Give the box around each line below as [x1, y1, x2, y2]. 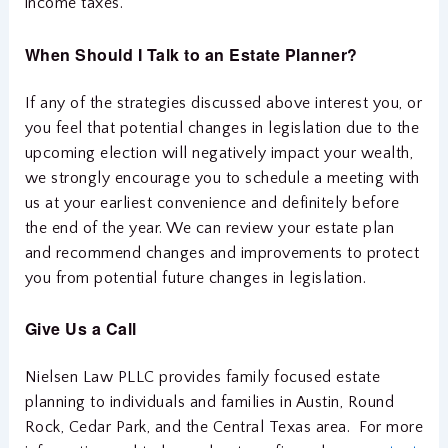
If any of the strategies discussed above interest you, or [24, 93, 423, 112]
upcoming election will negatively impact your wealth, [24, 143, 414, 162]
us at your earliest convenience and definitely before [24, 193, 400, 212]
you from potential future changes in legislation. [24, 268, 367, 287]
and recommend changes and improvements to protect [24, 243, 420, 262]
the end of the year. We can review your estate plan [24, 218, 395, 237]
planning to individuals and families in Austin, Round [24, 393, 395, 412]
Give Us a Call [24, 317, 137, 341]
